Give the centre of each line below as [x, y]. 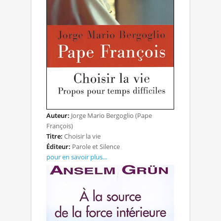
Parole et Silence [95, 146]
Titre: [55, 136]
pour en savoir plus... [77, 157]
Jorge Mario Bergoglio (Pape [111, 115]
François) [60, 126]
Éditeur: [58, 146]
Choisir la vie [82, 136]
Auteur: [58, 115]
